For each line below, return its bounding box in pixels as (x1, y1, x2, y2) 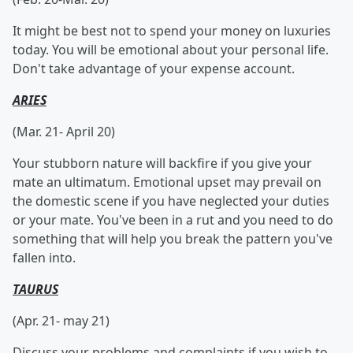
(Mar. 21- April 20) (13, 123, 115, 140)
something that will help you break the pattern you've (13, 230, 333, 247)
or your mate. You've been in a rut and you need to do (13, 211, 333, 229)
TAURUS (13, 281, 58, 298)
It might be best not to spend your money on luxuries (13, 22, 331, 39)
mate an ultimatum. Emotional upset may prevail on (13, 173, 321, 191)
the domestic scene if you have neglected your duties (13, 192, 329, 210)
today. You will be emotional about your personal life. (13, 41, 329, 58)
